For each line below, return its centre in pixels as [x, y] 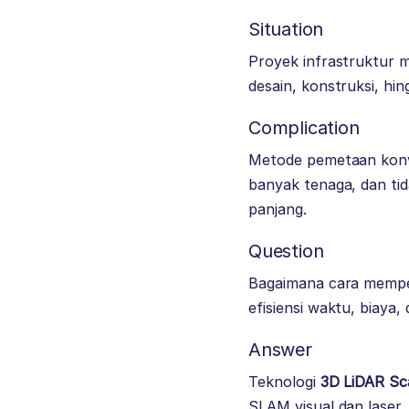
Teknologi [284, 382]
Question [286, 252]
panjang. [278, 210]
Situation [286, 30]
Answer [280, 350]
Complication [304, 128]
